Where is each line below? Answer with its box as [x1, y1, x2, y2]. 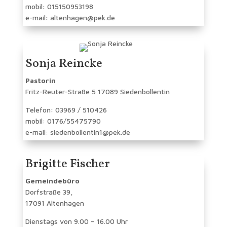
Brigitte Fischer [25, 156, 110, 173]
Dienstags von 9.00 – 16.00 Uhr [25, 217, 128, 226]
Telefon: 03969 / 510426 [25, 105, 107, 115]
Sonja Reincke [25, 55, 102, 73]
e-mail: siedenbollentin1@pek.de [25, 128, 130, 137]
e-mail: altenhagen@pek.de [25, 13, 115, 22]
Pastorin [25, 76, 56, 85]
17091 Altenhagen [25, 199, 84, 208]
